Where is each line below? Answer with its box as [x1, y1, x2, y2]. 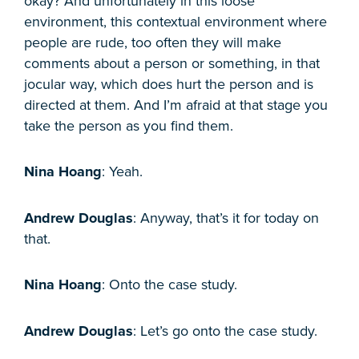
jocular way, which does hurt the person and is [24, 75, 313, 93]
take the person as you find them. [24, 116, 233, 135]
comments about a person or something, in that [24, 54, 320, 72]
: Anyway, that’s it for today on [133, 208, 319, 227]
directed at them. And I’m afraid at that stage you [24, 95, 328, 114]
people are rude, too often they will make [24, 33, 281, 51]
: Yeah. [102, 163, 143, 181]
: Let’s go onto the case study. [133, 321, 317, 340]
